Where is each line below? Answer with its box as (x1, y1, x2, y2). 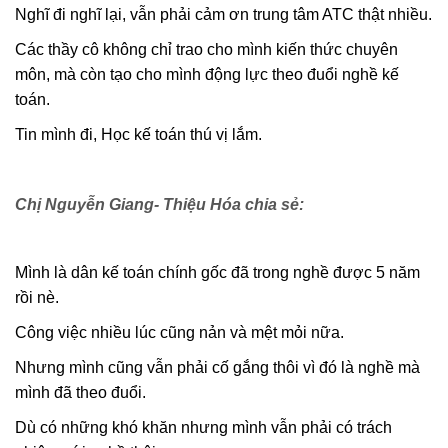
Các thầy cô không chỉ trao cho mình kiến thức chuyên (15, 40, 398, 58)
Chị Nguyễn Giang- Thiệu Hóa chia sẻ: (15, 195, 304, 213)
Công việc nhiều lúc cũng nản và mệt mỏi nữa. (15, 323, 344, 341)
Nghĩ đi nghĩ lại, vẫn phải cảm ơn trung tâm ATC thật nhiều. (15, 5, 432, 23)
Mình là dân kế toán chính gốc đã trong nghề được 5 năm (15, 263, 420, 281)
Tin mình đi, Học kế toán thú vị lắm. (15, 125, 262, 143)
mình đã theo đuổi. (15, 383, 146, 401)
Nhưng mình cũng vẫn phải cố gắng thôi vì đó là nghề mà (15, 358, 420, 376)
